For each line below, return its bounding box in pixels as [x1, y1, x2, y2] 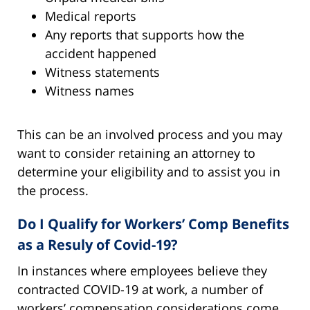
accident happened [45, 44, 156, 62]
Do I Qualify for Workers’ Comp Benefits [17, 214, 289, 233]
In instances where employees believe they [17, 262, 267, 279]
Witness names [45, 82, 134, 99]
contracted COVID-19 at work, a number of [17, 280, 263, 298]
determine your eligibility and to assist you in [17, 163, 280, 180]
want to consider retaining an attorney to [17, 144, 255, 161]
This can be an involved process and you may [17, 125, 282, 143]
